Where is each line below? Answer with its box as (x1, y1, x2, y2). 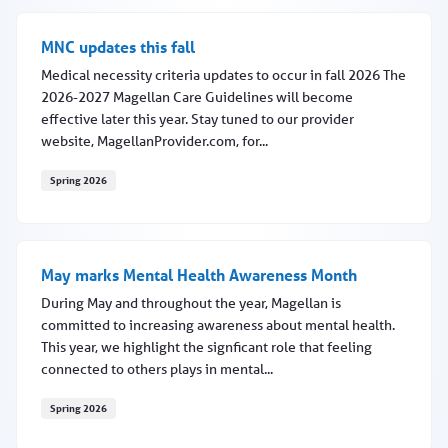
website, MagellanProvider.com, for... (41, 132, 268, 151)
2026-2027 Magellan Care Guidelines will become (41, 88, 353, 107)
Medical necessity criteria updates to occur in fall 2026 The (41, 66, 406, 85)
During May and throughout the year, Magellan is (41, 294, 341, 313)
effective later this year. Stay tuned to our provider (41, 110, 354, 129)
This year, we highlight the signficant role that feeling (41, 338, 372, 357)
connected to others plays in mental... (41, 360, 273, 379)
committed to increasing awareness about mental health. (41, 316, 395, 335)
